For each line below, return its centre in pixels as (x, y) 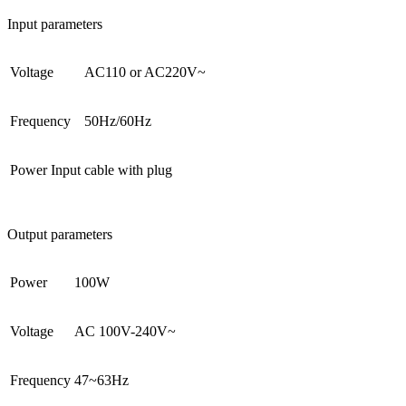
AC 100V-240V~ (125, 332)
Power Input (45, 170)
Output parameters (60, 235)
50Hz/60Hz (118, 121)
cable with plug (128, 170)
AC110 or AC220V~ (145, 72)
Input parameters (55, 24)
